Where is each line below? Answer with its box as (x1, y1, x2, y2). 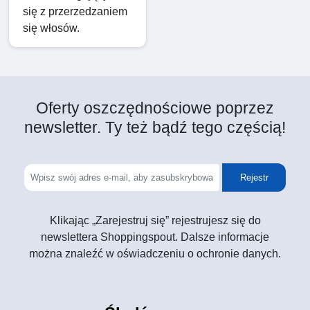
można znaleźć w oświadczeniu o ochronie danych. (29, 248, 281, 260)
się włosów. (23, 22, 80, 35)
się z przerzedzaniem (23, 6, 127, 18)
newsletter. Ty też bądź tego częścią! (24, 118, 286, 137)
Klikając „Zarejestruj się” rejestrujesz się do (49, 215, 261, 227)
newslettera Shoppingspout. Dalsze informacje (41, 231, 269, 244)
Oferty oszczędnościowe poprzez (36, 99, 274, 118)
